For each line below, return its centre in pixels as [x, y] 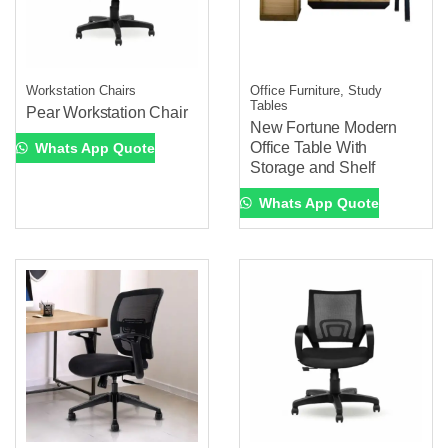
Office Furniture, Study [316, 90]
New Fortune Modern [324, 127]
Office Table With [309, 147]
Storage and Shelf [313, 167]
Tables [269, 105]
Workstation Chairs [81, 90]
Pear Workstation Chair [107, 112]
